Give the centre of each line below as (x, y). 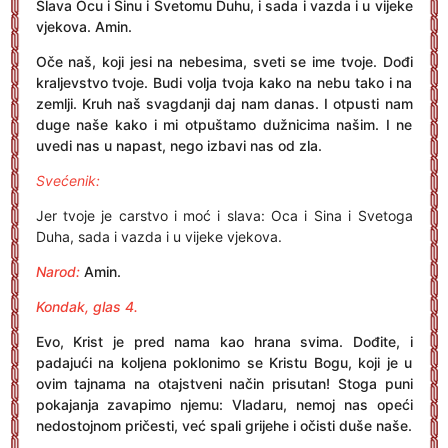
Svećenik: (67, 180)
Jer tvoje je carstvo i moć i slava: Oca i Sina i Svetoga (224, 215)
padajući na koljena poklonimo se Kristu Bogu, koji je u (224, 362)
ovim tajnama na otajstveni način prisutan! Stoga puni (224, 383)
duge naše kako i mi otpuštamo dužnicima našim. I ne (224, 124)
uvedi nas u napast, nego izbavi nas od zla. (178, 145)
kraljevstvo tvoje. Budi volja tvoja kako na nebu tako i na (224, 82)
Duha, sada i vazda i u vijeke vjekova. (158, 236)
